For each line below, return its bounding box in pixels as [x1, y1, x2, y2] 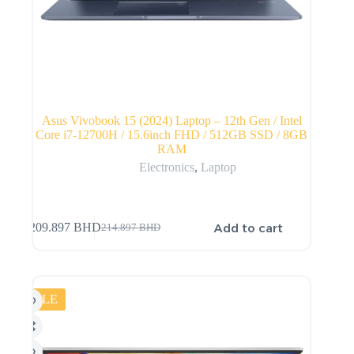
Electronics [138, 160, 194, 174]
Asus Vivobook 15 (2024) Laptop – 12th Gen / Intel [41, 113, 302, 127]
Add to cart [214, 220, 284, 235]
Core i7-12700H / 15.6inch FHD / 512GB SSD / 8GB [36, 127, 308, 141]
